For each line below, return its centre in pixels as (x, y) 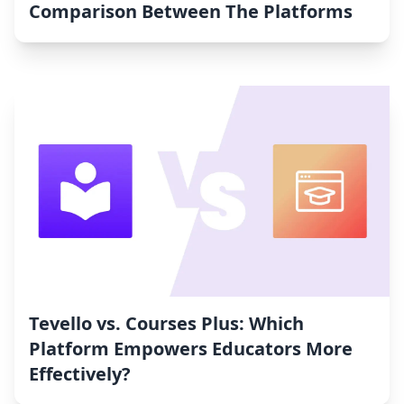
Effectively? (80, 374)
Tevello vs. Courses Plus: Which (166, 324)
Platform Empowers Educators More (191, 349)
